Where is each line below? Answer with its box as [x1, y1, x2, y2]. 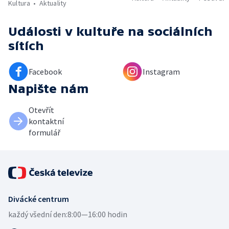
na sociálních [128, 25, 213, 39]
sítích [8, 39, 44, 53]
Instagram [143, 66, 180, 77]
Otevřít [29, 105, 54, 116]
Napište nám [8, 82, 89, 96]
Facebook [29, 66, 62, 77]
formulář [29, 127, 60, 138]
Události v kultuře [8, 25, 124, 39]
